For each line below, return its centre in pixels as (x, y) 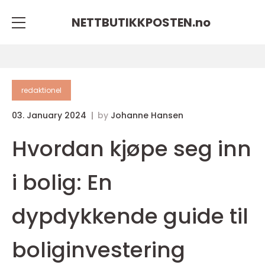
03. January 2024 (50, 115)
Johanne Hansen (147, 115)
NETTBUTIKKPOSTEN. (133, 22)
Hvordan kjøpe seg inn (132, 149)
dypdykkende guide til (130, 216)
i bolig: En (62, 182)
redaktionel (41, 90)
